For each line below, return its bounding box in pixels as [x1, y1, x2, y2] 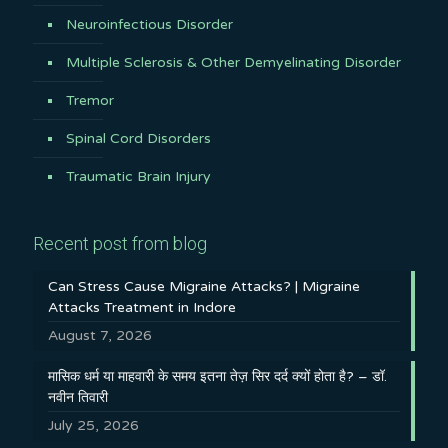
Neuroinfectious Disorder [66, 15, 233, 33]
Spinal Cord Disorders [66, 129, 211, 147]
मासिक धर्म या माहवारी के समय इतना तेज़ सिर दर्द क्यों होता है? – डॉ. [48, 367, 387, 385]
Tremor [66, 91, 114, 109]
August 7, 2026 [48, 326, 152, 344]
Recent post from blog [33, 232, 207, 254]
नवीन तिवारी [48, 388, 108, 406]
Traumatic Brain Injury [66, 167, 211, 185]
